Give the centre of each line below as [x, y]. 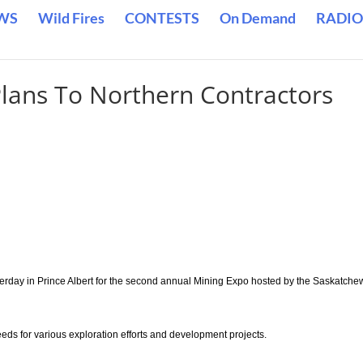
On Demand [258, 18]
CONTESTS [162, 18]
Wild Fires [71, 18]
